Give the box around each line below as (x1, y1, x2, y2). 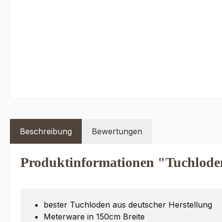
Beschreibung (20, 126, 72, 137)
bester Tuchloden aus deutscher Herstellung (44, 200, 212, 210)
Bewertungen (92, 126, 142, 137)
